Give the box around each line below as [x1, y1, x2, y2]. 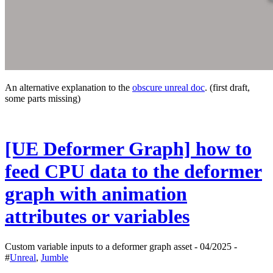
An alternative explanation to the [5, 82, 132, 93]
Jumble [41, 252, 68, 263]
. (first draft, [205, 82, 250, 93]
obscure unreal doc [132, 82, 205, 93]
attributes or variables [5, 205, 190, 228]
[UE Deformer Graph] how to [5, 138, 252, 160]
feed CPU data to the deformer [5, 160, 262, 183]
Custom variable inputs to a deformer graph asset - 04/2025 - [5, 241, 237, 252]
